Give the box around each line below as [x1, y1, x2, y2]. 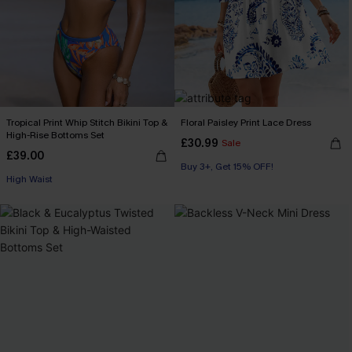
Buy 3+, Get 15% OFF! [181, 160, 273, 173]
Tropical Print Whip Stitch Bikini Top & [6, 116, 167, 129]
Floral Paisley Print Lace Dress [181, 116, 311, 129]
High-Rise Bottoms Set [6, 129, 104, 141]
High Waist [6, 173, 53, 185]
